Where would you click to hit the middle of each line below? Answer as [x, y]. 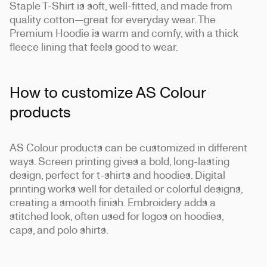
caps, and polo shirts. [59, 229]
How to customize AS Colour [108, 92]
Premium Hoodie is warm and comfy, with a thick [124, 33]
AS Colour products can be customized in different [128, 147]
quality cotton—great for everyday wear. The [113, 19]
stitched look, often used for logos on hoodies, [117, 216]
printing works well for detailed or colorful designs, [126, 188]
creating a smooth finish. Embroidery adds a [113, 202]
